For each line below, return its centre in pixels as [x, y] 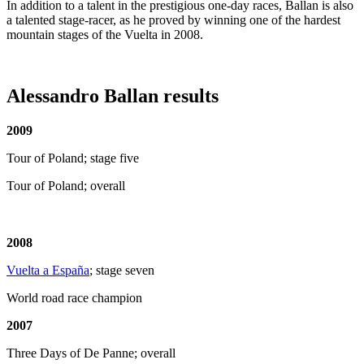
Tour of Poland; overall [66, 186]
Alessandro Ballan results [113, 96]
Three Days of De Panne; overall [91, 353]
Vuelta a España [48, 271]
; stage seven [122, 271]
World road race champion [74, 298]
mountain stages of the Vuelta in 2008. [105, 34]
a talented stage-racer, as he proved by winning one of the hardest [173, 19]
